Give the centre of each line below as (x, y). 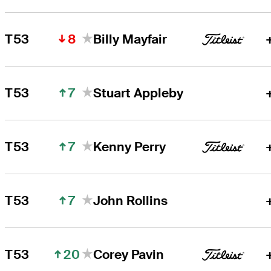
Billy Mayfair (130, 39)
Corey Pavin (129, 255)
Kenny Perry (130, 147)
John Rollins (131, 201)
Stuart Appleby (139, 93)
